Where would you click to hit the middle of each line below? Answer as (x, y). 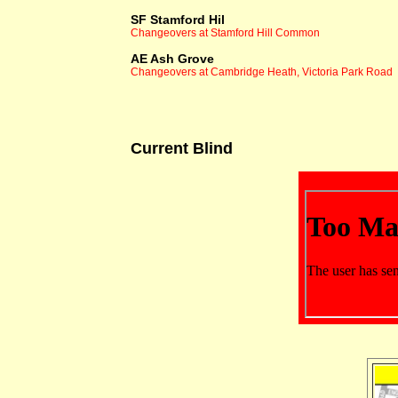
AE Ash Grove (172, 59)
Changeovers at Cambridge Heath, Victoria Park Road (262, 72)
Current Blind (182, 149)
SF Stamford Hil (178, 20)
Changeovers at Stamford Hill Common (225, 33)
